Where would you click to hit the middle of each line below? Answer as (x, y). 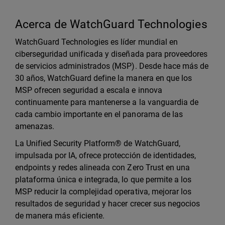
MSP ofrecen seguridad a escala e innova (89, 90)
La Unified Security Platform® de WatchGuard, (98, 144)
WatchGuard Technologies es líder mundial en (96, 42)
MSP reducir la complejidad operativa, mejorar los (103, 192)
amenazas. (36, 127)
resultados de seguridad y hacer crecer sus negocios (107, 204)
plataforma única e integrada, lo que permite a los (103, 180)
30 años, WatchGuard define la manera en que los (103, 78)
